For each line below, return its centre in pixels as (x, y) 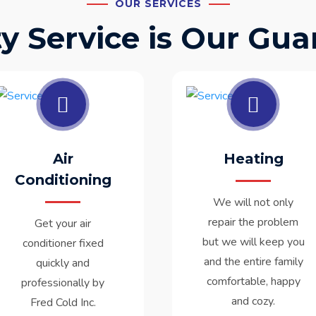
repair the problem (253, 223)
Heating (253, 159)
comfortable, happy (253, 282)
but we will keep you (253, 242)
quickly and (63, 263)
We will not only (253, 203)
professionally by (63, 283)
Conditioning (63, 180)
